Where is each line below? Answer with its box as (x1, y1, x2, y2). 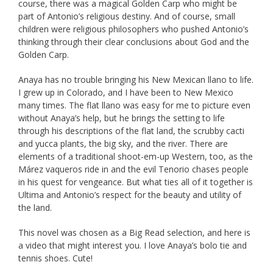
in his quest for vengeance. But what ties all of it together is (18, 176, 253, 188)
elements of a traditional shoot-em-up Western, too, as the (18, 151, 253, 163)
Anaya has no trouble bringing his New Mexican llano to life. (18, 74, 253, 86)
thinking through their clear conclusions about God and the (18, 36, 249, 48)
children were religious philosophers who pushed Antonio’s (18, 23, 249, 35)
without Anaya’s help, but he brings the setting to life (18, 112, 225, 124)
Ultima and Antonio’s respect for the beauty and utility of (18, 189, 241, 201)
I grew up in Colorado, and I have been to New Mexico (18, 87, 233, 99)
